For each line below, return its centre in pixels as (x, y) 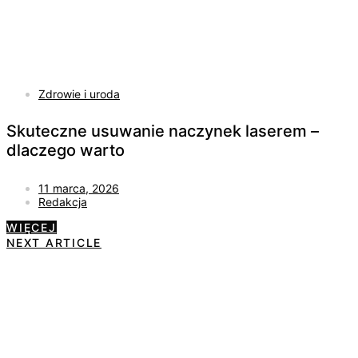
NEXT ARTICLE (54, 242)
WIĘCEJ (32, 227)
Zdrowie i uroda (79, 93)
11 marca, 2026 (79, 188)
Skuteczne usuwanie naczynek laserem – (163, 131)
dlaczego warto (66, 151)
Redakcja (63, 201)
